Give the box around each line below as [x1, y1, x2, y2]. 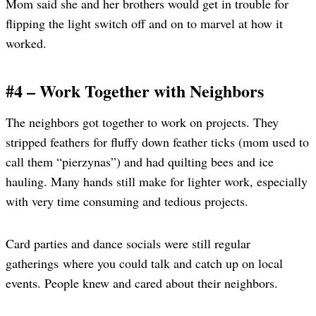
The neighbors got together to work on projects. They [6, 113, 279, 130]
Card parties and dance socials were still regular [6, 234, 250, 252]
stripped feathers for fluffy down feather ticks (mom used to [6, 133, 309, 150]
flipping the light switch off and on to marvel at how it [6, 14, 283, 32]
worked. [6, 34, 47, 51]
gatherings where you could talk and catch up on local [6, 254, 283, 272]
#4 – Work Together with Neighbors [6, 78, 264, 103]
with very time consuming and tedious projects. [6, 192, 248, 209]
